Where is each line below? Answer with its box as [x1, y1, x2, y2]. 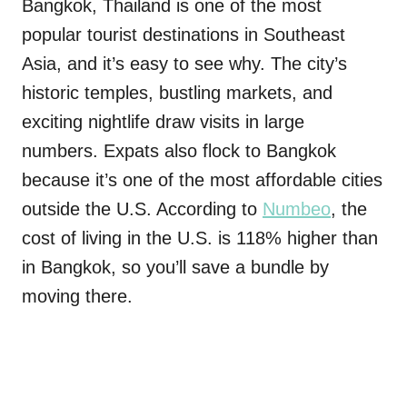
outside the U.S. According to [22, 199, 263, 219]
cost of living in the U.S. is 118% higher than [22, 228, 378, 248]
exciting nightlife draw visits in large [22, 112, 304, 132]
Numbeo [263, 199, 331, 219]
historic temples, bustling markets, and [22, 83, 333, 103]
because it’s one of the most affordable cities [22, 170, 382, 190]
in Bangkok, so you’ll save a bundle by [22, 257, 329, 277]
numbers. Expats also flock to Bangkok [22, 141, 336, 161]
